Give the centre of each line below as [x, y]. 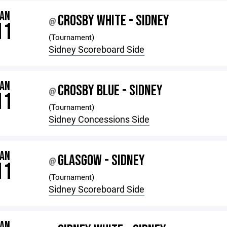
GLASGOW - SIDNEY [102, 161]
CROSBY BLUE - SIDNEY [110, 91]
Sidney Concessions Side [99, 119]
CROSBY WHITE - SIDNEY [114, 21]
